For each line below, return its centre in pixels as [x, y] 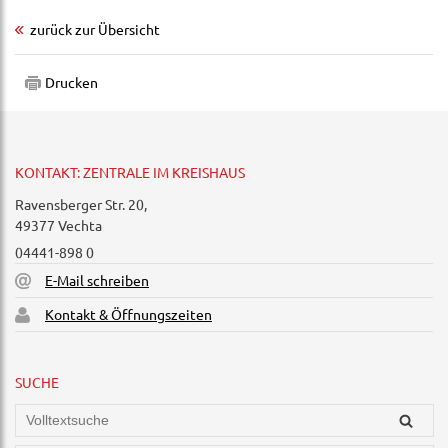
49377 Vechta [58, 225]
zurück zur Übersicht [95, 29]
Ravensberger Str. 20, [81, 204]
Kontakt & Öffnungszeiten [128, 314]
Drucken [71, 82]
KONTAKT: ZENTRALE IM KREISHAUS [130, 172]
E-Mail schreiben [97, 280]
